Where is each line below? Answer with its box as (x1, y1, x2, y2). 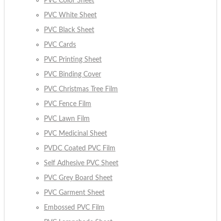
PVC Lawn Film (44, 115, 90, 123)
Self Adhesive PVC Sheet (44, 160, 118, 167)
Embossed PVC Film (44, 204, 105, 212)
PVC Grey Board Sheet (44, 175, 112, 182)
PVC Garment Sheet (44, 189, 105, 197)
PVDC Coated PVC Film (44, 145, 115, 152)
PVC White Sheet (44, 12, 97, 19)
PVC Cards (44, 41, 76, 49)
